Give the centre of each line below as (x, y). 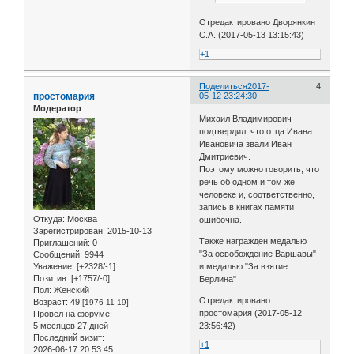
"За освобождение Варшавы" (258, 254)
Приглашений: (62, 243)
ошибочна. (221, 220)
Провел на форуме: (73, 314)
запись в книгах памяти (247, 207)
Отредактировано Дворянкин (258, 22)
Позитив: (51, 279)
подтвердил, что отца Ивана (256, 132)
